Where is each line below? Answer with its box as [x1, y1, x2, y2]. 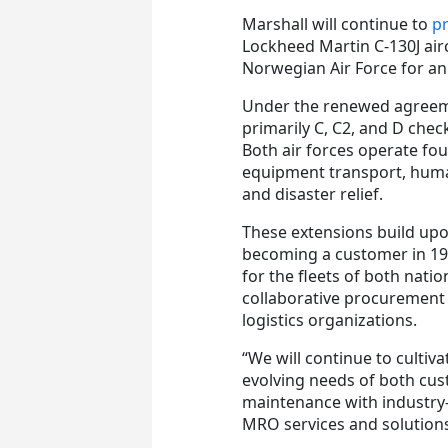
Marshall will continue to [242, 12, 432, 35]
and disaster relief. [242, 182, 383, 205]
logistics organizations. [242, 308, 417, 331]
